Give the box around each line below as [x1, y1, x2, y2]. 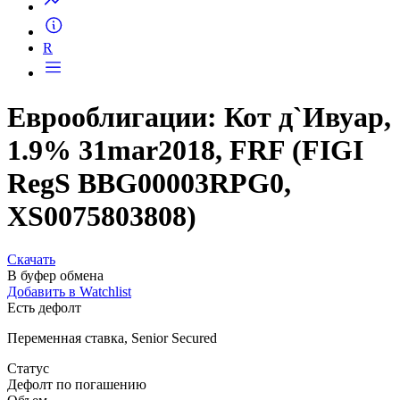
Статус [7, 361, 49, 377]
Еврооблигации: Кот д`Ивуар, [7, 100, 391, 133]
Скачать [7, 252, 55, 268]
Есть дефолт [7, 300, 81, 316]
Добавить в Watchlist [7, 284, 131, 300]
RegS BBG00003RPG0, [7, 166, 291, 199]
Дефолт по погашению [7, 377, 146, 393]
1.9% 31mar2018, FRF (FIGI [7, 133, 363, 166]
